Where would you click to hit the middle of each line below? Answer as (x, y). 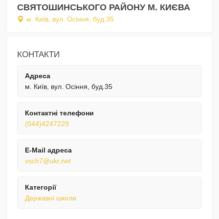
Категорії (41, 187)
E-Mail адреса (48, 150)
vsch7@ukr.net (48, 161)
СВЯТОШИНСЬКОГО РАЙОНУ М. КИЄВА (104, 8)
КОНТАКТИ (38, 55)
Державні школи (51, 198)
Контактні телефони (59, 113)
